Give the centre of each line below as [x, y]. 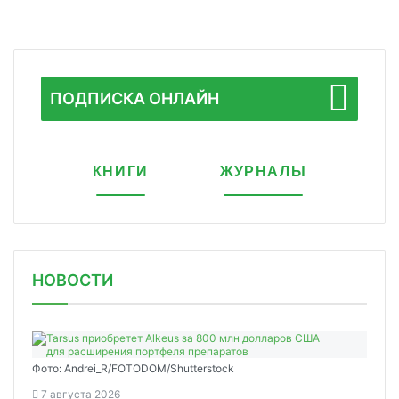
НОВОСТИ [73, 280]
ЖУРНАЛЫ [263, 171]
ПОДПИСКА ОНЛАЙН [134, 98]
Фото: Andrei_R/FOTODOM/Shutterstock [133, 368]
